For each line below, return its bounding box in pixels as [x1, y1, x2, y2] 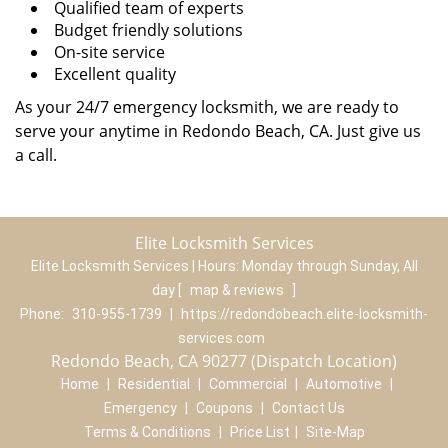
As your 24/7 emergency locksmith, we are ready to [15, 96, 399, 118]
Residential [117, 376, 190, 392]
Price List [229, 424, 290, 440]
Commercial [208, 376, 287, 392]
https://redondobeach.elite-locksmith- [181, 306, 428, 322]
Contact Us [271, 400, 345, 416]
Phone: [20, 306, 67, 322]
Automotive [305, 376, 382, 392]
